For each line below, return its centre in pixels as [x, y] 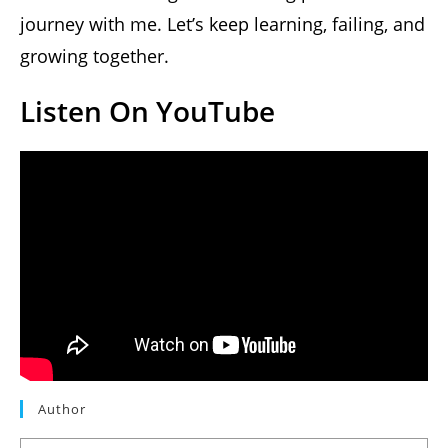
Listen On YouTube [147, 110]
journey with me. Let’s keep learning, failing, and [222, 23]
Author [62, 409]
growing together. [94, 55]
